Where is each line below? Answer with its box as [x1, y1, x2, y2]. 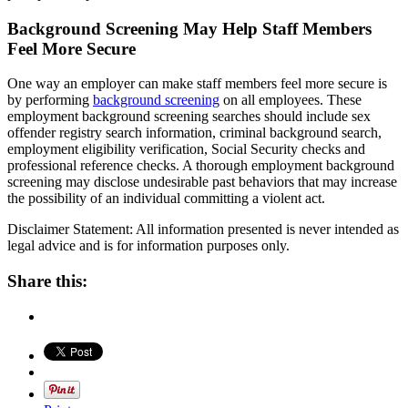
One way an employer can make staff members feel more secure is [7, 76, 387, 92]
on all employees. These [219, 92, 362, 108]
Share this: [7, 271, 87, 291]
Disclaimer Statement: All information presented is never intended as [7, 221, 399, 238]
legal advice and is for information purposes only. [7, 238, 290, 254]
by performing [7, 92, 93, 108]
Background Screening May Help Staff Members [7, 18, 372, 38]
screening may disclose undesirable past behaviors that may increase [7, 174, 397, 190]
